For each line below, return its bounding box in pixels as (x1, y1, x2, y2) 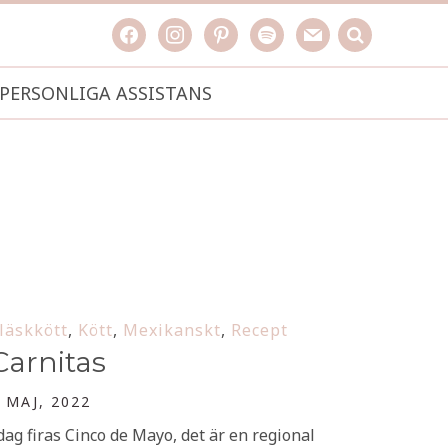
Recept (231, 319, 288, 341)
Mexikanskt (123, 319, 221, 341)
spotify (249, 19, 301, 41)
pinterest (203, 19, 273, 41)
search (337, 19, 387, 41)
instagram (157, 19, 234, 41)
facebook (111, 19, 179, 41)
